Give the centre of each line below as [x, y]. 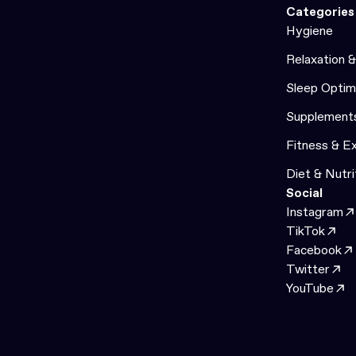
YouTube [310, 288]
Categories [320, 11]
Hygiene [310, 30]
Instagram [315, 211]
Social [304, 192]
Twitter [308, 269]
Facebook [314, 250]
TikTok [306, 230]
